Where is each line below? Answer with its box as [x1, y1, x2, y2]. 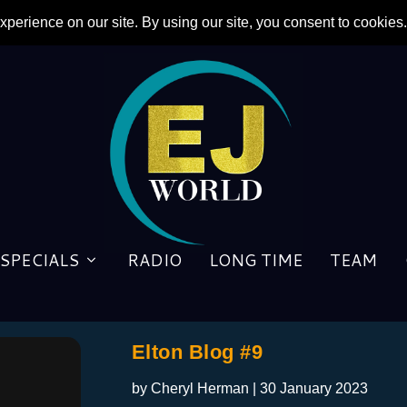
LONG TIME [209, 247, 303, 272]
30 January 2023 [259, 380, 368, 396]
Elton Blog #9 [131, 340, 263, 363]
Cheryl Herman [150, 380, 249, 396]
